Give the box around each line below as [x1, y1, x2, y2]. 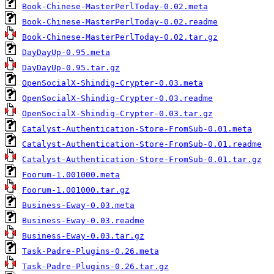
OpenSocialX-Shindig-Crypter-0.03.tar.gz [22, 109, 213, 119]
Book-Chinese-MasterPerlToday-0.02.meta [22, 2, 208, 12]
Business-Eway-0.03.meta [22, 201, 135, 210]
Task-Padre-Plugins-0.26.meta [22, 246, 159, 256]
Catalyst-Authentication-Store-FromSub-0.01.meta [22, 124, 252, 134]
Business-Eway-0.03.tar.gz [22, 231, 144, 241]
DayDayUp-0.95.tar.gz [22, 63, 120, 73]
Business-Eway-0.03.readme [22, 216, 144, 226]
